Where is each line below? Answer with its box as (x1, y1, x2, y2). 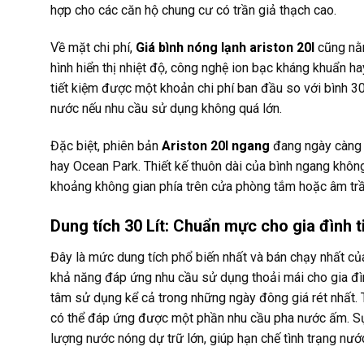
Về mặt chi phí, (50, 39, 136, 55)
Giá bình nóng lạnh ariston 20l (136, 39, 314, 55)
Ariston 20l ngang (162, 137, 270, 154)
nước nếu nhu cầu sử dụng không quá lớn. (50, 100, 282, 116)
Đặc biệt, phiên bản (50, 137, 162, 154)
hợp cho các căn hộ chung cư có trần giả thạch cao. (50, 2, 336, 18)
